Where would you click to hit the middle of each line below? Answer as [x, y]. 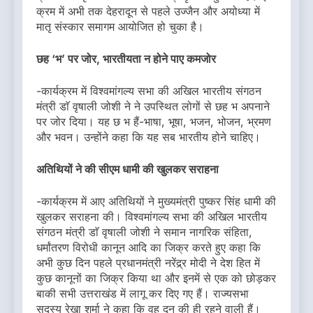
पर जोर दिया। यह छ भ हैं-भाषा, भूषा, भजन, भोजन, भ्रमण [154, 122]
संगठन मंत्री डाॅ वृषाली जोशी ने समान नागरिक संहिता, [144, 232]
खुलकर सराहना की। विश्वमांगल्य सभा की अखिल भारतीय [152, 217]
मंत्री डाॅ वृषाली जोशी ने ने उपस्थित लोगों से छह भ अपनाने [153, 107]
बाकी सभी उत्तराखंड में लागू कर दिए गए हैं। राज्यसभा [143, 294]
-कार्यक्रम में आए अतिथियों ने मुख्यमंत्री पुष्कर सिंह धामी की [156, 202]
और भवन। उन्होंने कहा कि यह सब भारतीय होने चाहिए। [148, 137]
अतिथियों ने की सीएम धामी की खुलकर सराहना [128, 169]
